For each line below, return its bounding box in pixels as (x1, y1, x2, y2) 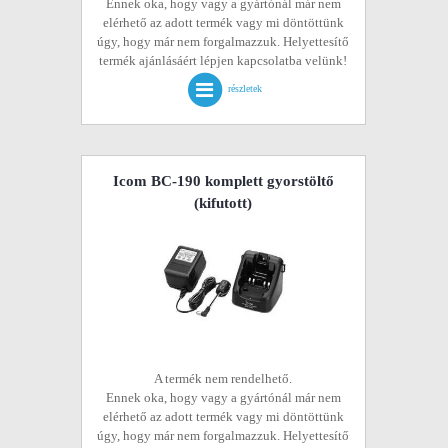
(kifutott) (194, 195, 253, 211)
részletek (227, 83, 262, 95)
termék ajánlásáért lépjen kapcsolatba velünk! (99, 53, 348, 68)
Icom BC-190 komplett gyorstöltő (112, 173, 334, 189)
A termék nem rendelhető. (154, 371, 293, 386)
